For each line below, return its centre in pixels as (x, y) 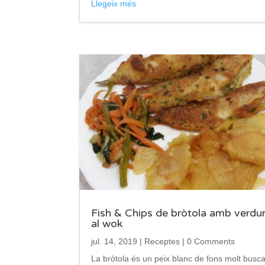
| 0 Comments (208, 242)
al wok (107, 224)
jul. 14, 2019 (114, 242)
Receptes (162, 242)
